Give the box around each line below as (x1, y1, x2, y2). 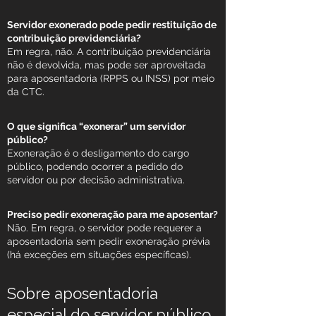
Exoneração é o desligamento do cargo (7, 147, 189, 159)
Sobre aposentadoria (7, 284, 158, 303)
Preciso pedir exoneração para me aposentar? (7, 209, 218, 221)
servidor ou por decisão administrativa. (7, 174, 185, 186)
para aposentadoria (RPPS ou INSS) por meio (7, 73, 214, 85)
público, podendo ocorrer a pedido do (7, 161, 183, 173)
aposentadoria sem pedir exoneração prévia (7, 236, 210, 248)
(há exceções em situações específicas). (7, 249, 191, 261)
